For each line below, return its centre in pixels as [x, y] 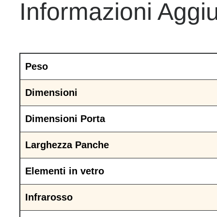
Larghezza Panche [67, 145]
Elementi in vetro [65, 171]
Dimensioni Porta [65, 119]
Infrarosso [49, 197]
